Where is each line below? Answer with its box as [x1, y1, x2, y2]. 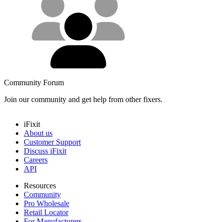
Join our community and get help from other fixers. [4, 95, 163, 104]
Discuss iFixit [24, 146, 66, 155]
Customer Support [24, 137, 81, 146]
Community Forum [4, 78, 64, 87]
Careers [24, 155, 48, 164]
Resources [24, 181, 56, 190]
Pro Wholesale [24, 199, 69, 208]
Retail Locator [24, 208, 68, 217]
